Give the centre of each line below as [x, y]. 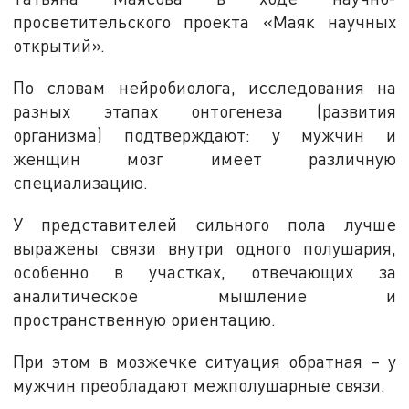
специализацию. [81, 183]
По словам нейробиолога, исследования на [204, 88]
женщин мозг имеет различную [204, 159]
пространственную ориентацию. [145, 319]
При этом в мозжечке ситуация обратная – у [204, 361]
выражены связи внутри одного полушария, [204, 247]
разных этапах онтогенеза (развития [204, 111]
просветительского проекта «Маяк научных [204, 22]
